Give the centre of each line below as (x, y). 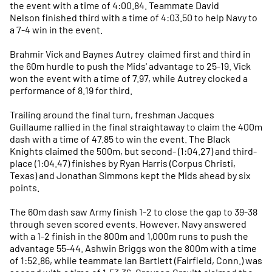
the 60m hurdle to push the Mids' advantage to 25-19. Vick (130, 66)
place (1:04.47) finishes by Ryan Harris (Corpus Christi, (123, 163)
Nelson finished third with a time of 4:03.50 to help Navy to (134, 17)
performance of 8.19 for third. (71, 90)
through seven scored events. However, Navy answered (128, 224)
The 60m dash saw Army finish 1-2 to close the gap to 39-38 (134, 212)
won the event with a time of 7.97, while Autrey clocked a (129, 78)
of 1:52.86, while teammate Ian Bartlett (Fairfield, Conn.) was (136, 260)
